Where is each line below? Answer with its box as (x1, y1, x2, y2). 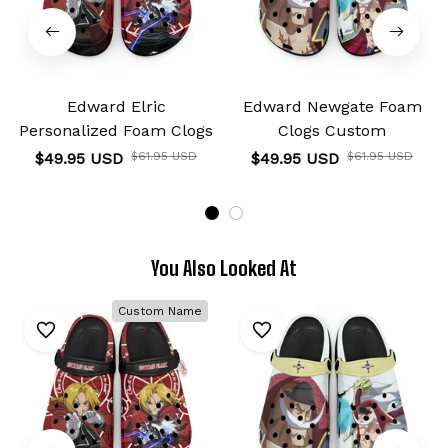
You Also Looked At (151, 255, 297, 280)
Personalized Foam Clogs (19, 120, 213, 140)
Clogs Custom (278, 120, 386, 140)
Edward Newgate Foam (242, 96, 422, 116)
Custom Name (118, 303, 202, 318)
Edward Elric (66, 96, 166, 116)
